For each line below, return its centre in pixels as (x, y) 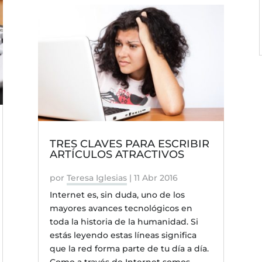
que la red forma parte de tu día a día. (129, 249)
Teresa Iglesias (96, 178)
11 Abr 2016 (156, 178)
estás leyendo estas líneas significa (123, 235)
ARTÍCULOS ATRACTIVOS (117, 155)
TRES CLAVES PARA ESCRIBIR (129, 144)
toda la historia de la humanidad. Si (124, 222)
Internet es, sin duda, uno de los (117, 195)
